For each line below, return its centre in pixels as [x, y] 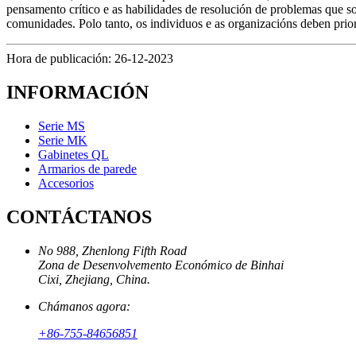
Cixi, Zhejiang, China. [94, 279]
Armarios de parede [87, 168]
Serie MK [63, 140]
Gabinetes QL [74, 154]
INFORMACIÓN [77, 92]
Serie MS [62, 126]
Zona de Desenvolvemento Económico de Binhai [161, 265]
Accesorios [66, 183]
